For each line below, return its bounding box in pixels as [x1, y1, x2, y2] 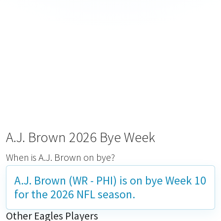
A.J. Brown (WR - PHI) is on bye [14, 173, 165, 187]
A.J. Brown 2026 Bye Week [6, 128, 155, 146]
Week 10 [165, 173, 206, 187]
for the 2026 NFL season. [14, 187, 135, 201]
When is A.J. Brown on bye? [6, 151, 115, 163]
